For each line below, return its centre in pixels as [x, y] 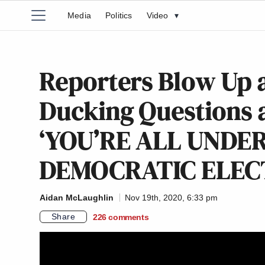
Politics [119, 15]
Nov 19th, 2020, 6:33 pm [171, 198]
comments [129, 217]
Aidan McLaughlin [77, 198]
